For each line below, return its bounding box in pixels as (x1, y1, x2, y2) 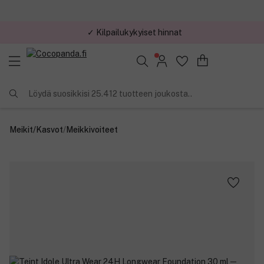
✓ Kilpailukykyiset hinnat (87, 27, 182, 37)
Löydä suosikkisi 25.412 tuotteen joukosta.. (28, 88, 192, 98)
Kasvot (36, 124, 63, 134)
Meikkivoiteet (66, 124, 118, 134)
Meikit (9, 124, 33, 134)
